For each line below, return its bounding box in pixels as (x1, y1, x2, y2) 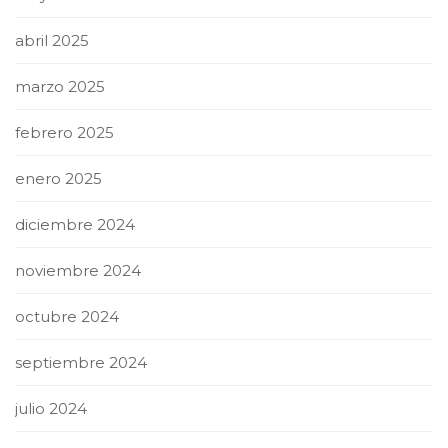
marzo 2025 (15, 77, 105, 97)
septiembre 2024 (15, 353, 147, 373)
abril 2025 (15, 31, 89, 51)
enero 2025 (15, 169, 102, 189)
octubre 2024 (15, 307, 119, 327)
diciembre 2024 (15, 215, 135, 235)
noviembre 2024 (15, 261, 141, 281)
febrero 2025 (15, 123, 114, 143)
